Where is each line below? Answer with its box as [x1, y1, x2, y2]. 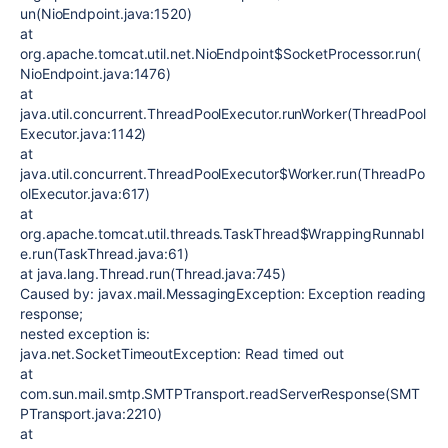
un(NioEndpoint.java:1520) [20, 5, 192, 22]
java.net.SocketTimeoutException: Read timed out [20, 345, 345, 362]
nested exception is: [20, 325, 151, 342]
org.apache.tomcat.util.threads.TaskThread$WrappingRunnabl [20, 225, 425, 242]
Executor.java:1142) [20, 125, 147, 142]
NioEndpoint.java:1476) [20, 65, 172, 82]
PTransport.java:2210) [20, 405, 163, 422]
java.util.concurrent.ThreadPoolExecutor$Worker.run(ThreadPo [20, 165, 426, 182]
